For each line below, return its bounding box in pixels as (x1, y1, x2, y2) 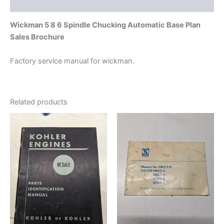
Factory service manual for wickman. (10, 56, 134, 65)
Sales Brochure (10, 32, 64, 42)
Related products (10, 97, 67, 106)
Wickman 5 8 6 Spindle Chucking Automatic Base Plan (10, 20, 200, 30)
